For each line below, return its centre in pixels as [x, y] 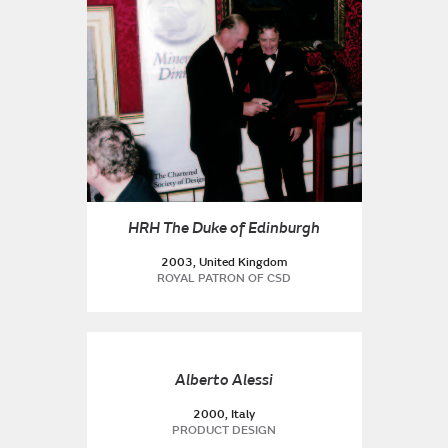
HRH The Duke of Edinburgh [224, 228]
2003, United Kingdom [224, 262]
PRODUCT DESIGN [224, 430]
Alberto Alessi [224, 380]
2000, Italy [224, 414]
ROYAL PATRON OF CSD [224, 278]
